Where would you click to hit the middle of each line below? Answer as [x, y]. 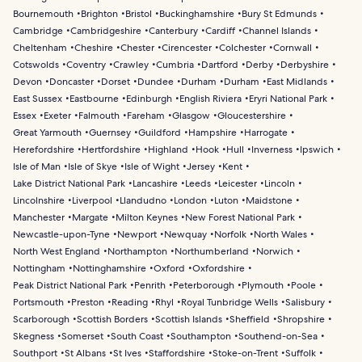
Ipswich [317, 149]
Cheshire [94, 47]
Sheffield [250, 319]
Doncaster [72, 81]
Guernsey [110, 132]
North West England [57, 251]
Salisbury [305, 302]
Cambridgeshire [106, 30]
